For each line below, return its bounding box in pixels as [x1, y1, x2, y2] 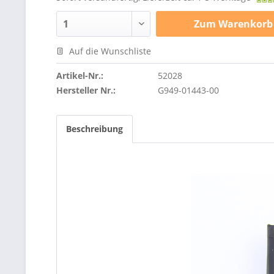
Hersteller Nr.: [56, 84, 116, 96]
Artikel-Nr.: [56, 70, 103, 81]
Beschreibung [66, 123, 123, 135]
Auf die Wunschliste [67, 45, 151, 57]
